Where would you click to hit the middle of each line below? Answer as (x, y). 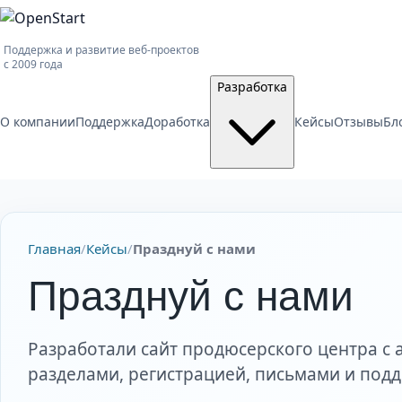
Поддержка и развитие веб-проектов (101, 50)
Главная (54, 249)
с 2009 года (33, 64)
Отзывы (358, 122)
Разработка (252, 87)
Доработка (177, 122)
